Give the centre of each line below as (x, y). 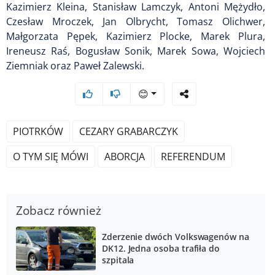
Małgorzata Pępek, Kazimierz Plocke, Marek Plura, (136, 36)
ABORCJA (125, 156)
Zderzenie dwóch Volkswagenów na (175, 237)
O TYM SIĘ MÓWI (51, 156)
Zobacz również (59, 210)
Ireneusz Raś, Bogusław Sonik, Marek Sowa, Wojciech (136, 51)
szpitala (118, 260)
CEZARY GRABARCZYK (129, 131)
